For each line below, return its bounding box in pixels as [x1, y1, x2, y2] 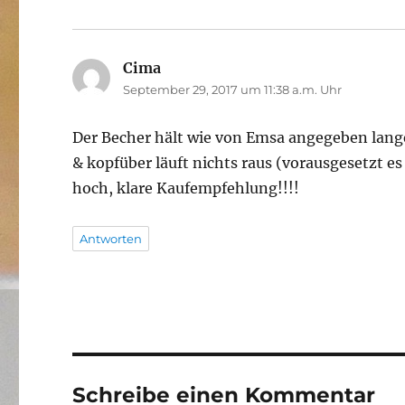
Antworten [80, 231, 143, 247]
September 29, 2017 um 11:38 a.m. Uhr [123, 82, 343, 98]
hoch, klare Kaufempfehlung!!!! [72, 179, 300, 198]
